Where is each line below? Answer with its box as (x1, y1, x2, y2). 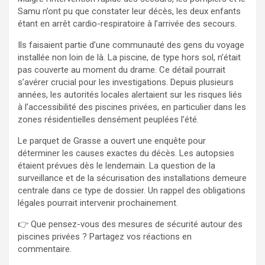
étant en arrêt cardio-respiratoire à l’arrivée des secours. (18, 18, 237, 29)
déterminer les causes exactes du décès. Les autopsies (18, 147, 234, 159)
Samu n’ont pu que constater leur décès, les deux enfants (18, 5, 241, 17)
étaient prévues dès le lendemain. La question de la (18, 160, 215, 171)
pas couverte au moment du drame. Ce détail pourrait (18, 64, 225, 75)
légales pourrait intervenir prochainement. (18, 197, 178, 208)
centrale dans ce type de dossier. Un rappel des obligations (18, 185, 245, 196)
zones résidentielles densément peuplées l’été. (18, 114, 199, 125)
